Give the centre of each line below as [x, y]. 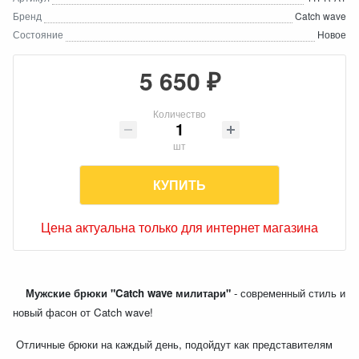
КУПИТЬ [179, 185]
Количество [179, 113]
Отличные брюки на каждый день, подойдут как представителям [173, 344]
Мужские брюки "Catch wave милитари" [122, 293]
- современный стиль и [288, 293]
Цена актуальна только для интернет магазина [179, 227]
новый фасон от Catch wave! [85, 312]
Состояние [38, 34]
